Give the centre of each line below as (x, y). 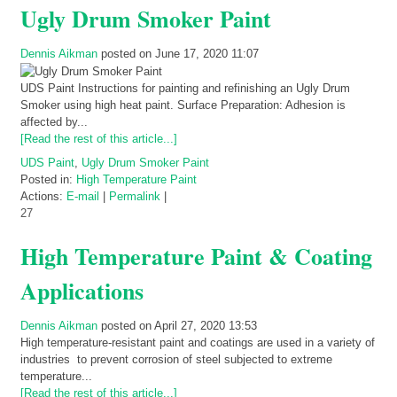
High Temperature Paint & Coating (196, 257)
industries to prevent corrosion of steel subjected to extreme (176, 360)
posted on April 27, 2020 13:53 (177, 326)
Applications (82, 291)
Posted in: (48, 180)
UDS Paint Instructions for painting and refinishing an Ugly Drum (185, 89)
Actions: (43, 197)
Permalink (135, 197)
